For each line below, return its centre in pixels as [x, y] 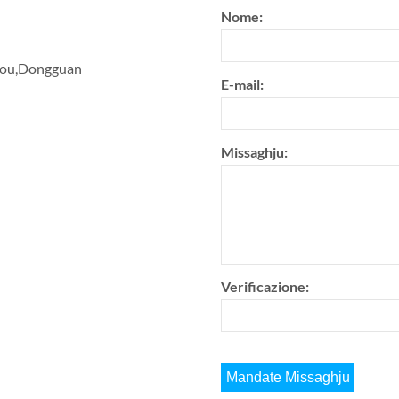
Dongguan [50, 68]
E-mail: [242, 84]
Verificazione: [265, 286]
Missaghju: [254, 152]
